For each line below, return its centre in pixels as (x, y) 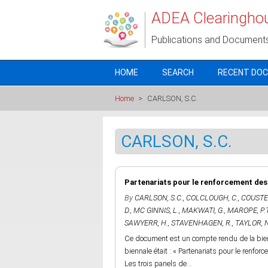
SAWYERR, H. (146, 223)
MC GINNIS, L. (156, 210)
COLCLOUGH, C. (212, 198)
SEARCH (178, 72)
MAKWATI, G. (203, 210)
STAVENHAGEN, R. (202, 223)
